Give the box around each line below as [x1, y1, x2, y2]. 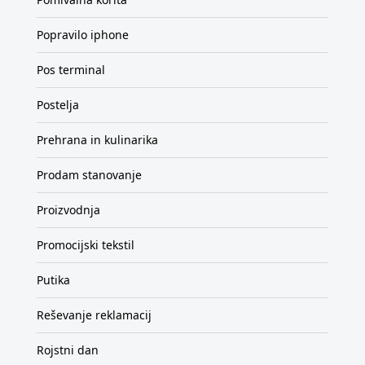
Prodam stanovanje [37, 166, 142, 182]
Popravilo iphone [37, 26, 129, 42]
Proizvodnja [37, 201, 100, 218]
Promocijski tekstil [37, 236, 134, 253]
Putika [37, 271, 70, 288]
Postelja [37, 96, 79, 112]
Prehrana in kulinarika [37, 131, 158, 147]
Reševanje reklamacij [37, 306, 152, 323]
